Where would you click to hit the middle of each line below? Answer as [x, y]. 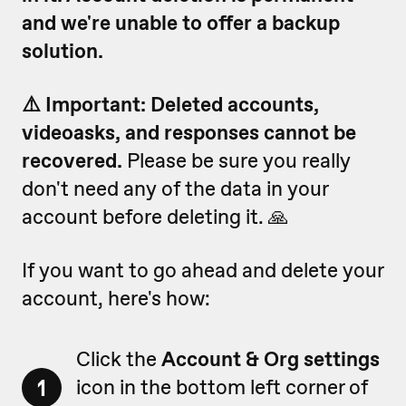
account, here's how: [116, 298]
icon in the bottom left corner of [222, 387]
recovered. [74, 160]
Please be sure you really [239, 160]
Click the [119, 359]
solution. [63, 51]
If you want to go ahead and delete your [203, 270]
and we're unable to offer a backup [181, 23]
